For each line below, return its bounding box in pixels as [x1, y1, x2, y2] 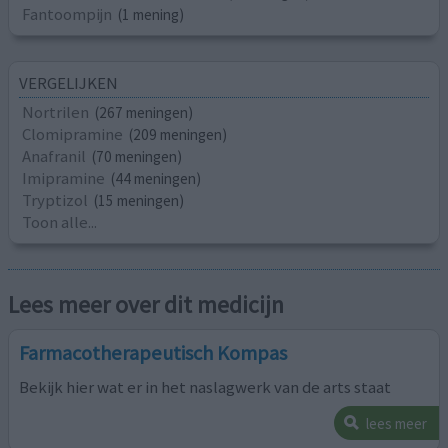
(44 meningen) [111, 169, 202, 189]
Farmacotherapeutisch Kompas [19, 339, 288, 366]
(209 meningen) [129, 125, 228, 145]
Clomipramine [22, 123, 124, 146]
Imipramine [22, 167, 106, 190]
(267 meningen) [95, 103, 194, 123]
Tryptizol [22, 189, 89, 212]
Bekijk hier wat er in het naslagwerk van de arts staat [19, 375, 392, 398]
